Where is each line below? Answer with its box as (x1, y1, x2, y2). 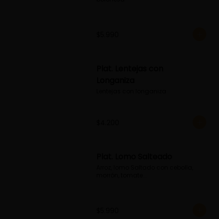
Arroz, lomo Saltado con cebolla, (96, 163, 193, 172)
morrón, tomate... (96, 171, 147, 179)
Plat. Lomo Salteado (96, 151, 172, 162)
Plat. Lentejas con (96, 63, 163, 74)
